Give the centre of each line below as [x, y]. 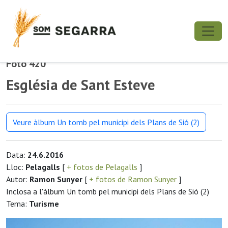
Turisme [44, 204]
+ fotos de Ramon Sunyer [133, 179]
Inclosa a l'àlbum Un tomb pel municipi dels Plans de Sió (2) [108, 191]
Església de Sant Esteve [81, 85]
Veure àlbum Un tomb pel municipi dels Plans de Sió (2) [106, 122]
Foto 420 [26, 64]
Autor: [18, 179]
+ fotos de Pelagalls [102, 167]
